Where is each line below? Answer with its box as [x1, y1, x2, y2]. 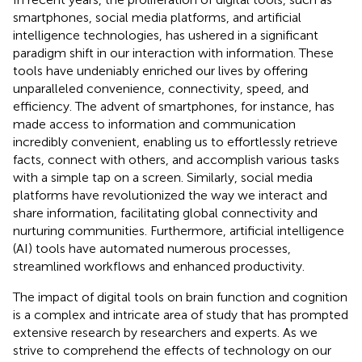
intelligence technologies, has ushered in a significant [13, 27, 318, 43]
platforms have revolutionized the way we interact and [13, 187, 327, 203]
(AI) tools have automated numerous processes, [13, 240, 291, 256]
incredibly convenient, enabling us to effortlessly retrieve [13, 133, 338, 149]
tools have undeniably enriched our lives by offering [13, 62, 308, 78]
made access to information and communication [13, 116, 296, 132]
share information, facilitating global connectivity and [13, 204, 318, 221]
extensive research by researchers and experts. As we [13, 324, 318, 340]
